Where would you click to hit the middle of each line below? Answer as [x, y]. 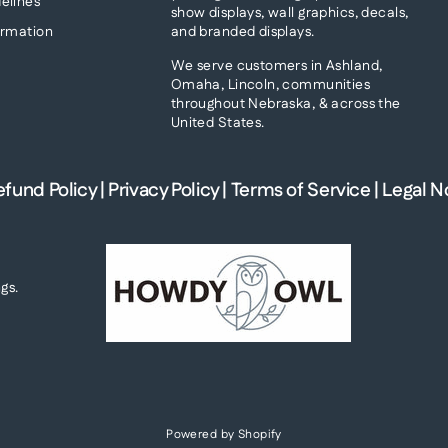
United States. [217, 122]
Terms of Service [300, 190]
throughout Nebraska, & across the [285, 103]
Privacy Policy [163, 190]
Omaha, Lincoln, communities [270, 84]
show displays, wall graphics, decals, [289, 12]
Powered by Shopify [224, 435]
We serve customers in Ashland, [276, 65]
